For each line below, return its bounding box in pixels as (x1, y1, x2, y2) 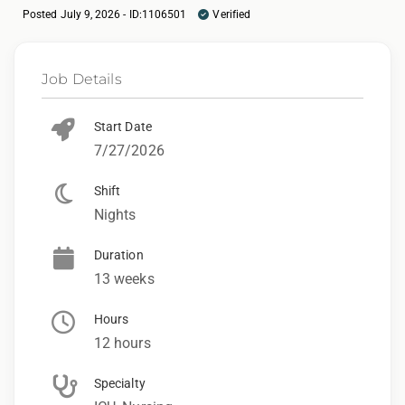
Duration (94, 247, 144, 262)
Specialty (94, 375, 146, 391)
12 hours (94, 334, 151, 352)
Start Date (94, 118, 152, 134)
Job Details (42, 70, 122, 88)
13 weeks (94, 269, 155, 287)
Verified (212, 7, 251, 21)
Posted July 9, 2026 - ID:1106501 (23, 7, 190, 21)
